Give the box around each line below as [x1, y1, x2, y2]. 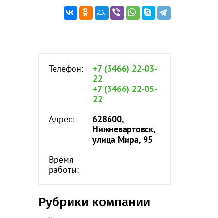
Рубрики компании [38, 195, 150, 210]
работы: [48, 164, 79, 175]
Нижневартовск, [92, 124, 155, 135]
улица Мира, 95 [92, 134, 153, 145]
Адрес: [48, 113, 74, 125]
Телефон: [48, 63, 83, 74]
